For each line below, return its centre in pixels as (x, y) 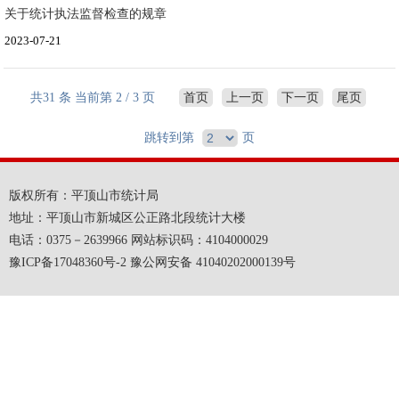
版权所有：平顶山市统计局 (84, 195)
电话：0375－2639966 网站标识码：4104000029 (138, 240)
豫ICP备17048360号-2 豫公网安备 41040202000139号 (152, 262)
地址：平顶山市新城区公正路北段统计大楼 (127, 217)
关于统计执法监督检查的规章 (85, 13)
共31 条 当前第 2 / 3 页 (93, 97)
